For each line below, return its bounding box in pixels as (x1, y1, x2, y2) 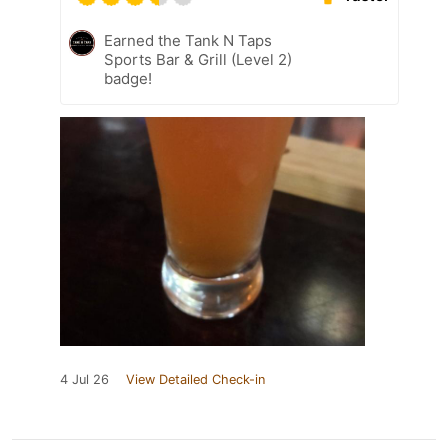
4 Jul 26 (60, 371, 109, 387)
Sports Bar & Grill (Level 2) (104, 49, 292, 69)
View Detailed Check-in (126, 371, 265, 387)
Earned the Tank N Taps (104, 30, 272, 50)
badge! (104, 68, 152, 88)
